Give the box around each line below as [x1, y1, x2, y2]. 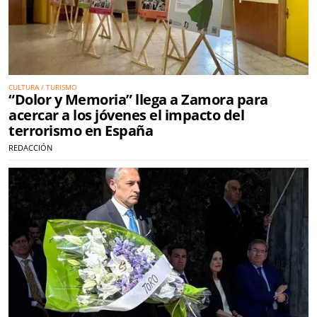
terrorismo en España [8, 121, 153, 141]
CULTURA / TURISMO [8, 82, 77, 93]
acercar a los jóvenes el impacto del [8, 105, 244, 125]
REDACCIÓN [8, 142, 52, 154]
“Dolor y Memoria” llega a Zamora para [8, 90, 268, 110]
